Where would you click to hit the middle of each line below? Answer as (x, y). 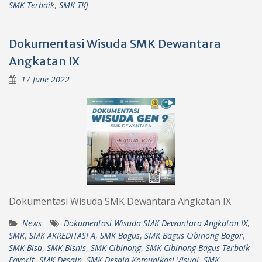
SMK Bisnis (66, 247)
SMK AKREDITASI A (62, 235)
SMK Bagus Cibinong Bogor (194, 235)
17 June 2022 (45, 79)
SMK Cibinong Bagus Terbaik (198, 247)
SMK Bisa (25, 247)
